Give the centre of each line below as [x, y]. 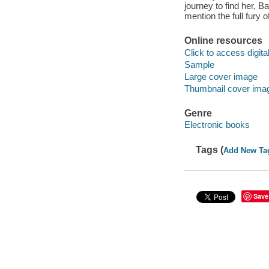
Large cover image [221, 76]
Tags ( [210, 150]
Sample [199, 64]
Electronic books [217, 125]
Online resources [223, 41]
